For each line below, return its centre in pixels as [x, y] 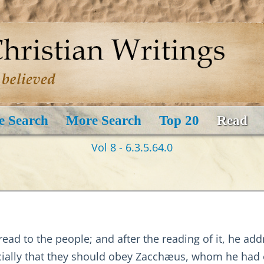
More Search [104, 121]
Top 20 [179, 121]
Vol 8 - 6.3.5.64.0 [132, 148]
